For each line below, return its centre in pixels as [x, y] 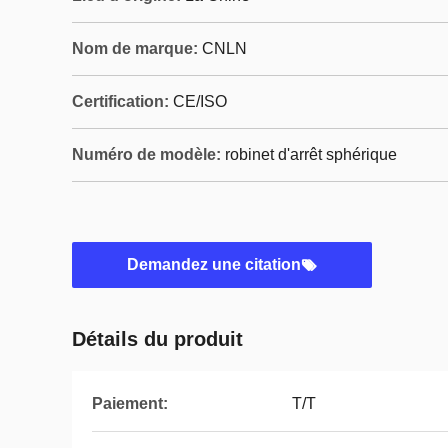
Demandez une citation [214, 264]
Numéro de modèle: [146, 154]
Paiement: [130, 403]
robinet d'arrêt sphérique [311, 154]
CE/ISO [200, 101]
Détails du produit [157, 339]
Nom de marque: [135, 48]
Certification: [120, 101]
